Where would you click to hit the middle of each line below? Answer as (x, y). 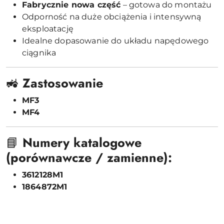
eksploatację (48, 28)
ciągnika (39, 52)
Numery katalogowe (82, 142)
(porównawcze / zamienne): (89, 157)
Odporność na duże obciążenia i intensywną (112, 16)
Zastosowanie (63, 83)
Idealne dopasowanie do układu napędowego (115, 40)
